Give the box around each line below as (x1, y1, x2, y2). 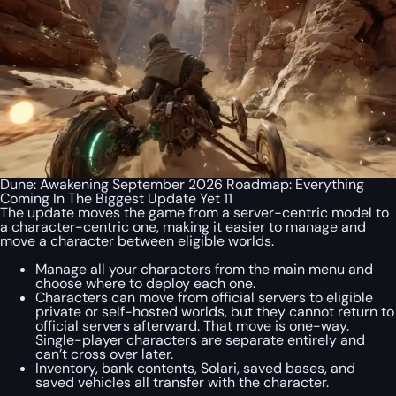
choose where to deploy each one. (35, 274, 255, 293)
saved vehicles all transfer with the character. (35, 373, 329, 392)
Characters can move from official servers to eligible (35, 288, 373, 308)
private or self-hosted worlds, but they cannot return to (35, 302, 394, 322)
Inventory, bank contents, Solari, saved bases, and (35, 359, 355, 378)
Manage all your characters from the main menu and (35, 260, 373, 279)
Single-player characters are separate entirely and (35, 331, 365, 350)
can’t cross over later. (35, 345, 173, 364)
